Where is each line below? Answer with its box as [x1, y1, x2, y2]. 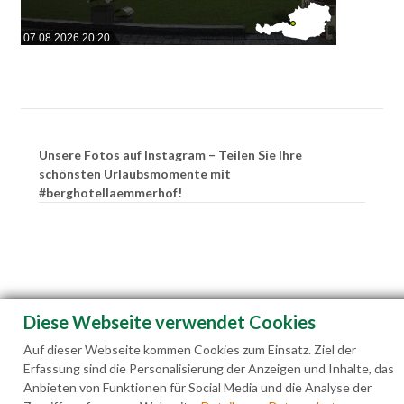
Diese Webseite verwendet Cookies [23, 311, 316, 333]
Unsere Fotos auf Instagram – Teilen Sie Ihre [38, 146, 302, 162]
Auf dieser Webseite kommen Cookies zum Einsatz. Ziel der [23, 342, 356, 357]
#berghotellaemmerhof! [38, 184, 182, 200]
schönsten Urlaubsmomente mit [38, 165, 231, 181]
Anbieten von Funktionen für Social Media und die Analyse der [23, 380, 372, 395]
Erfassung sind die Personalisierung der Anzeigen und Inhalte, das [23, 361, 394, 376]
